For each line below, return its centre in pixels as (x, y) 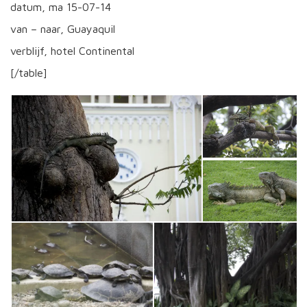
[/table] (29, 73)
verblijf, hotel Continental (72, 51)
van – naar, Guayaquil (63, 29)
